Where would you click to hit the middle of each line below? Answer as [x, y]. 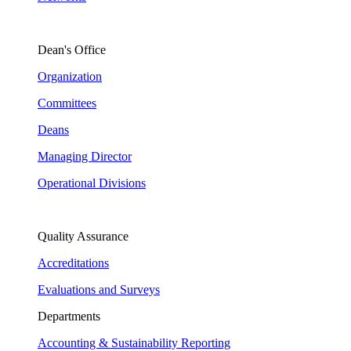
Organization [70, 76]
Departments [69, 316]
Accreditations [73, 263]
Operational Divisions [92, 183]
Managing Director [85, 156]
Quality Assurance [83, 236]
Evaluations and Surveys [99, 289]
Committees [67, 103]
